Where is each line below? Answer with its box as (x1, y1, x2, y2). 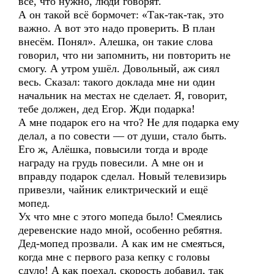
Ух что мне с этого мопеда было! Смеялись (18, 210, 222, 223)
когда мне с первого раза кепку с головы (18, 251, 210, 263)
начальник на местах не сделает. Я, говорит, (18, 89, 228, 102)
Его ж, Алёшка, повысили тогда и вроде (18, 143, 208, 155)
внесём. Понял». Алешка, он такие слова (18, 35, 213, 48)
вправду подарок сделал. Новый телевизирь (18, 170, 226, 182)
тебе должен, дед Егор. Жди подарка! (18, 103, 195, 115)
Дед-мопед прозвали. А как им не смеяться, (18, 237, 225, 250)
